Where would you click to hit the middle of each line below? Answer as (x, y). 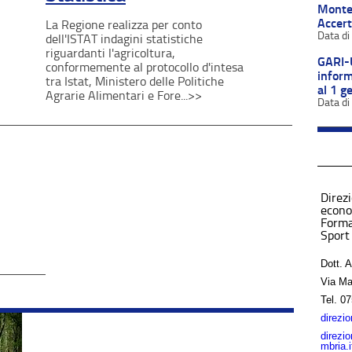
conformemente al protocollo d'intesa (145, 67)
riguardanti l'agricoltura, (110, 53)
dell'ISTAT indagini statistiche (124, 38)
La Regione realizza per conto (124, 24)
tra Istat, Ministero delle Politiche (135, 81)
